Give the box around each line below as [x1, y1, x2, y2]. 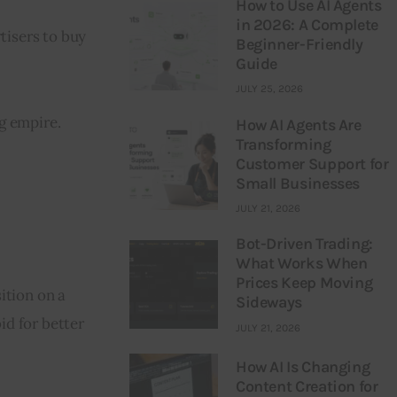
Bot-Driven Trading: [235, 234, 374, 254]
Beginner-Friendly [235, 34, 363, 54]
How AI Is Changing [235, 356, 370, 377]
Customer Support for [235, 153, 389, 174]
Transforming [235, 134, 331, 154]
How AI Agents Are [235, 114, 362, 135]
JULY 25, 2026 [235, 82, 303, 96]
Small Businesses [235, 173, 361, 193]
